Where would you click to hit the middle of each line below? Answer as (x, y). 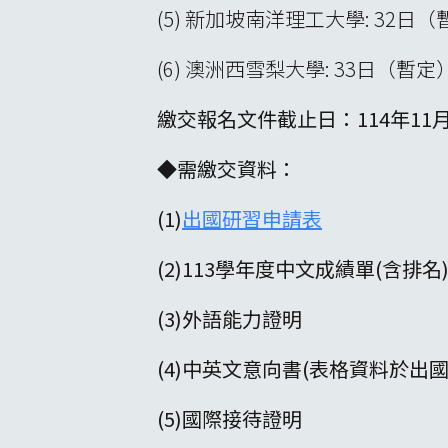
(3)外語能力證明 (229, 318)
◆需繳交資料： (227, 168)
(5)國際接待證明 (229, 418)
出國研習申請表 (252, 218)
